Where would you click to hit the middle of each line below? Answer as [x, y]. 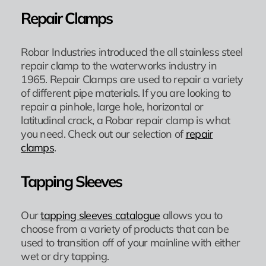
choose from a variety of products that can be [125, 229]
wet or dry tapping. [65, 256]
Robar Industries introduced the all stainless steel [132, 52]
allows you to [191, 215]
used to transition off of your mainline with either [131, 242]
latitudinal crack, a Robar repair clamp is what [126, 120]
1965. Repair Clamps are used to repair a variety [132, 79]
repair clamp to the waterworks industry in [119, 65]
